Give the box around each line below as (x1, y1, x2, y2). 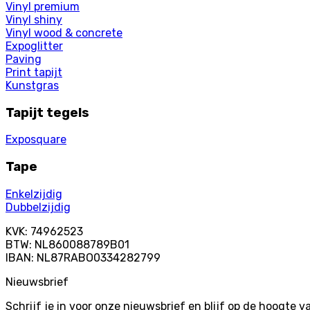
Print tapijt (6, 65, 62, 79)
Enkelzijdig (6, 187, 62, 201)
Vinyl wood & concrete (6, 26, 122, 39)
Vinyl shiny (6, 12, 62, 26)
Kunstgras (6, 78, 59, 92)
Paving (6, 52, 42, 66)
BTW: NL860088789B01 (6, 237, 129, 251)
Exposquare (6, 133, 66, 147)
